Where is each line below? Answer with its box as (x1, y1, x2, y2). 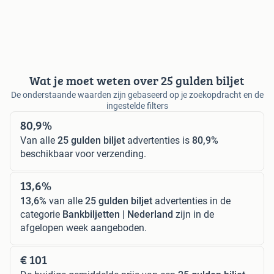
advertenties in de (152, 195, 231, 207)
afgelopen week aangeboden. (20, 222, 147, 234)
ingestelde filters (106, 101, 168, 111)
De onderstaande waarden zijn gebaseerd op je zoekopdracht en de (10, 90, 264, 100)
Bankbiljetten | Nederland (62, 209, 173, 221)
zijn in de (173, 209, 214, 221)
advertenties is (125, 135, 192, 147)
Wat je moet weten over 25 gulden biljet (29, 72, 245, 90)
